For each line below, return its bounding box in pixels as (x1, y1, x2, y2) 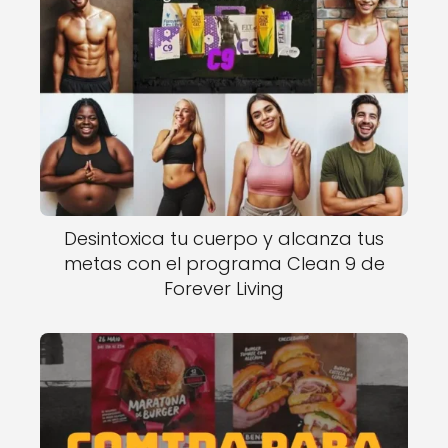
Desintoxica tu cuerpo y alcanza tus (64, 225, 384, 251)
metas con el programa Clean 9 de (63, 250, 385, 276)
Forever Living (164, 275, 284, 301)
